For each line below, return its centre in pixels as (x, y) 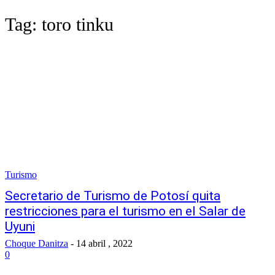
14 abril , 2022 (104, 243)
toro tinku (78, 24)
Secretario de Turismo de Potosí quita (113, 196)
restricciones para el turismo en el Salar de (125, 211)
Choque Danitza (37, 243)
